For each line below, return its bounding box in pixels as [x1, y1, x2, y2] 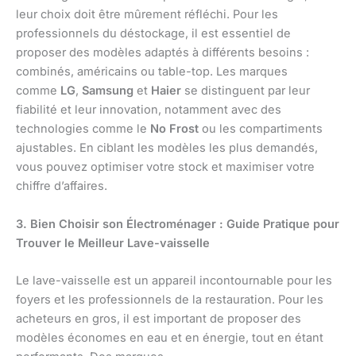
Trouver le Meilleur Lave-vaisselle [16, 235, 210, 250]
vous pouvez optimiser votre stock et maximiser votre [16, 160, 315, 175]
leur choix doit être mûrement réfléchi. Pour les [16, 7, 278, 22]
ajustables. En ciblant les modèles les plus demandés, [16, 141, 318, 156]
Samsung [82, 83, 133, 99]
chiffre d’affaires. [16, 179, 107, 194]
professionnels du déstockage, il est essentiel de [16, 26, 291, 41]
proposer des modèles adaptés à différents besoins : [16, 45, 309, 60]
